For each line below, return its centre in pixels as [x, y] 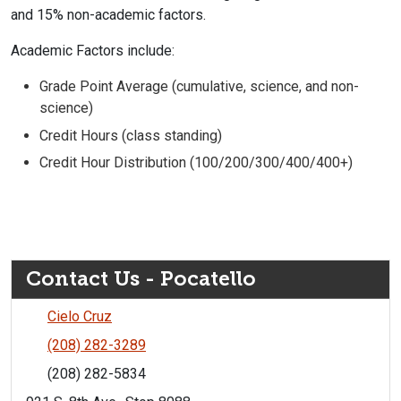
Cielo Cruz [80, 316]
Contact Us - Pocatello [141, 278]
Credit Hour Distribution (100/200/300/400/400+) [196, 162]
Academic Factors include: [93, 51]
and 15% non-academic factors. [110, 15]
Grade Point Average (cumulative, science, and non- [199, 87]
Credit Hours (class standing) [131, 135]
